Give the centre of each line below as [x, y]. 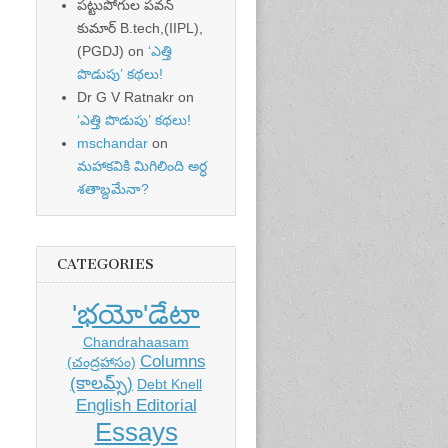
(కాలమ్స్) [101, 383]
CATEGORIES [105, 265]
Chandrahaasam [136, 341]
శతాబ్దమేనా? [113, 189]
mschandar [112, 143]
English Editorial [136, 404]
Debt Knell [169, 383]
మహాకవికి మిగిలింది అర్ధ [142, 166]
